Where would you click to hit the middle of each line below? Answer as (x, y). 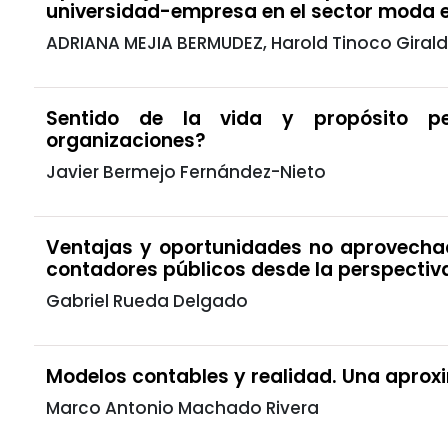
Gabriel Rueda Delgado (147, 300)
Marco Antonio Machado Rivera (182, 407)
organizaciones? (126, 140)
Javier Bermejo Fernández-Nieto (186, 171)
